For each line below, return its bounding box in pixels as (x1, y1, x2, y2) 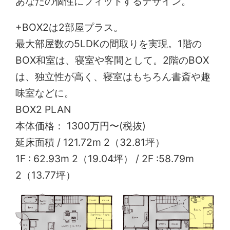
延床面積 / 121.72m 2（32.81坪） (15, 136, 165, 149)
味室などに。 (15, 87, 74, 100)
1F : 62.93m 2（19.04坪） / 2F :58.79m (15, 152, 195, 165)
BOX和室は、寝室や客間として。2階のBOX (15, 54, 209, 67)
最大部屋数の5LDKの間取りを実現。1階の (15, 37, 202, 50)
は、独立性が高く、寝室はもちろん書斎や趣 (15, 70, 211, 83)
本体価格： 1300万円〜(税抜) (15, 120, 146, 132)
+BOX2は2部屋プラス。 (15, 21, 124, 34)
